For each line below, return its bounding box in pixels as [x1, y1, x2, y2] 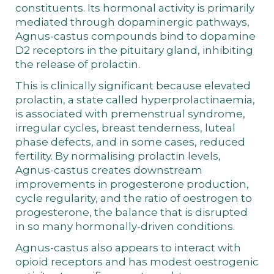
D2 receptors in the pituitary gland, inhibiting [15, 43, 253, 56]
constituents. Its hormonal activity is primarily [15, 1, 254, 14]
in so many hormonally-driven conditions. [15, 220, 235, 232]
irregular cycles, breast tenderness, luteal [15, 121, 235, 134]
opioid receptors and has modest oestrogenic [15, 255, 259, 268]
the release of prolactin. [15, 57, 140, 70]
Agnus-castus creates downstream [15, 163, 202, 176]
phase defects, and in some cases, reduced [15, 135, 245, 148]
